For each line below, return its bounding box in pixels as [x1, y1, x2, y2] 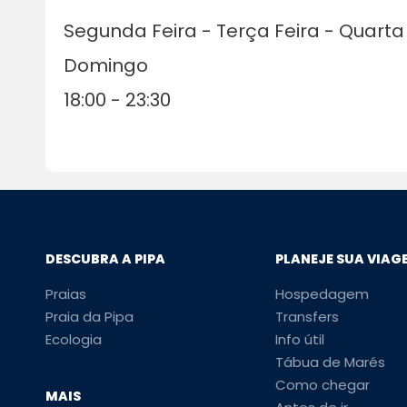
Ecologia [45, 329, 102, 349]
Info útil [275, 329, 325, 349]
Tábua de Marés [275, 352, 386, 372]
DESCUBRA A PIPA [45, 249, 165, 268]
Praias [45, 283, 86, 303]
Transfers [275, 306, 340, 326]
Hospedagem [275, 283, 370, 303]
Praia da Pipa [45, 306, 134, 326]
